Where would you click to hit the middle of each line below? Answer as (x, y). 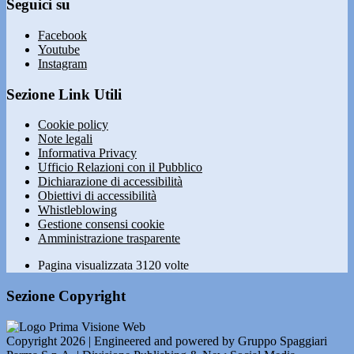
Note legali (65, 139)
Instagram (62, 63)
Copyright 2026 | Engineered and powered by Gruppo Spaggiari (167, 341)
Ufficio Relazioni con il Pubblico (120, 168)
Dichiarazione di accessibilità (110, 182)
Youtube (59, 49)
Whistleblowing (77, 210)
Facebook (62, 35)
